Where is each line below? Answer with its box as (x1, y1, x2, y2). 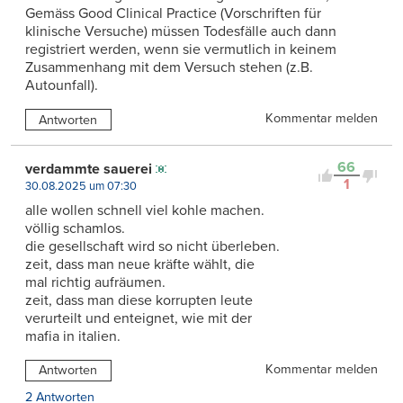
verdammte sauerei (25, 160, 152, 179)
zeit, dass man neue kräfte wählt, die (25, 255, 255, 274)
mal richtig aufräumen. (25, 273, 166, 292)
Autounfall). (25, 76, 98, 95)
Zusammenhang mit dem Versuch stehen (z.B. (25, 58, 313, 77)
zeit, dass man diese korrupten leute (25, 291, 253, 310)
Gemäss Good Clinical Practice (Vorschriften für (25, 4, 321, 23)
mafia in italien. (25, 327, 121, 346)
